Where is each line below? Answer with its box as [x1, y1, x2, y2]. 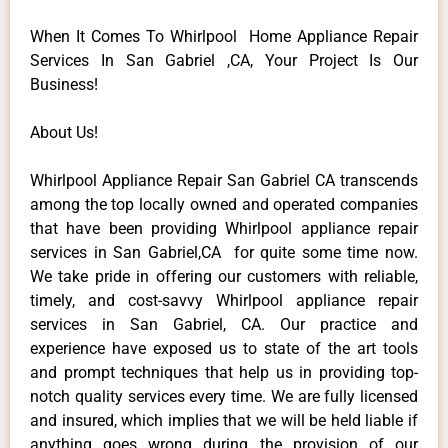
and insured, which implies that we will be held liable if [30, 410, 418, 430]
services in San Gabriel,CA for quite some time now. [30, 242, 418, 262]
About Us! [30, 122, 98, 142]
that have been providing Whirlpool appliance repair [30, 218, 418, 238]
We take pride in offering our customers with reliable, [30, 266, 418, 286]
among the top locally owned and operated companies [30, 194, 418, 214]
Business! [30, 74, 98, 94]
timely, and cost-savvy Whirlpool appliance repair [30, 290, 418, 310]
